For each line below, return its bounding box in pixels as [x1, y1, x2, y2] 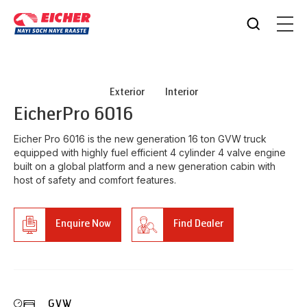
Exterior [109, 86, 145, 98]
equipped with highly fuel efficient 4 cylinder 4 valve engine [14, 147, 286, 158]
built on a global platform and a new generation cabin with [14, 160, 275, 172]
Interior [164, 86, 198, 98]
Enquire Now [56, 218, 111, 230]
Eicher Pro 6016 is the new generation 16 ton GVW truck [14, 133, 267, 145]
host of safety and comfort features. [14, 174, 176, 186]
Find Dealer [173, 218, 223, 230]
